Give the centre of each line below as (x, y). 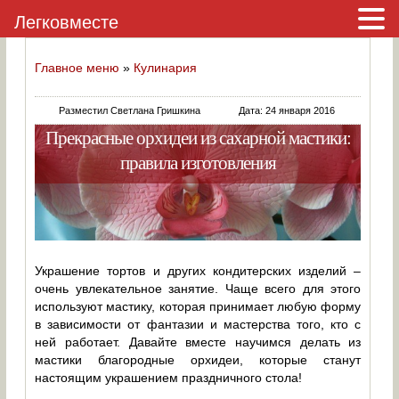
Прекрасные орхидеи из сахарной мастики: (198, 137)
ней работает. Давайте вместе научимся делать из (198, 342)
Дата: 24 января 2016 (287, 110)
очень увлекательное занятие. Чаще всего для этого (198, 289)
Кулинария (166, 68)
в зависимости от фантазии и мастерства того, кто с (198, 324)
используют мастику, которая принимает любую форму (198, 306)
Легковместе (66, 22)
